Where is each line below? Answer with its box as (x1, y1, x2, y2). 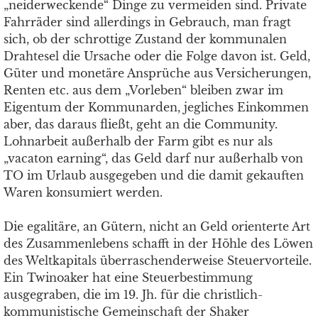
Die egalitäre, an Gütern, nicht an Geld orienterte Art (4, 219, 310, 234)
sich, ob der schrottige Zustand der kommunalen (4, 32, 287, 46)
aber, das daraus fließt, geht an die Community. (4, 117, 278, 131)
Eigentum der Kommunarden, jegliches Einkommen (4, 100, 309, 114)
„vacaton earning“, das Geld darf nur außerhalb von (4, 151, 303, 165)
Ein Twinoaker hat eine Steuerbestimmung (4, 270, 253, 285)
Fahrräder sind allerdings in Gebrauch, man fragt (4, 15, 291, 29)
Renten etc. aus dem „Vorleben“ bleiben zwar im (4, 83, 283, 97)
